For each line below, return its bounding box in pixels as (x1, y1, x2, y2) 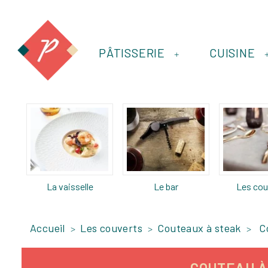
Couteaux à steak (157, 221, 241, 234)
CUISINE (209, 45, 255, 60)
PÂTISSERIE (99, 45, 165, 60)
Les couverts (80, 221, 143, 234)
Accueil (30, 221, 65, 234)
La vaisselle (46, 180, 93, 192)
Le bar (154, 180, 178, 192)
